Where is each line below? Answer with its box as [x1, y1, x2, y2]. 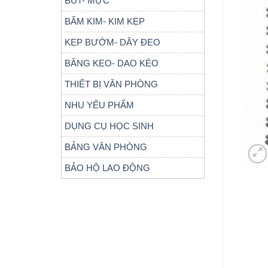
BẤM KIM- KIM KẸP [65, 16, 145, 26]
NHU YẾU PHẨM [65, 100, 134, 110]
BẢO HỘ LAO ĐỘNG [65, 163, 150, 173]
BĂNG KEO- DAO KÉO [65, 58, 159, 68]
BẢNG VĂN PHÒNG [65, 142, 147, 152]
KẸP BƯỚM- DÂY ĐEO [65, 37, 160, 47]
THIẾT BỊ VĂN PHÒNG [65, 79, 158, 89]
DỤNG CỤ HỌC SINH [65, 121, 154, 131]
